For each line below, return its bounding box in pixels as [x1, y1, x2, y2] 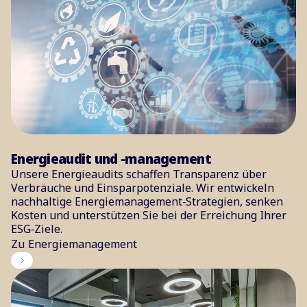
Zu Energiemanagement [11, 236, 137, 252]
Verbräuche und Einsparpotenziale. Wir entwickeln [11, 180, 274, 196]
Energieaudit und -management [11, 150, 211, 169]
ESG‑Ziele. [11, 221, 62, 237]
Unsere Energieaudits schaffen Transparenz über [11, 167, 267, 182]
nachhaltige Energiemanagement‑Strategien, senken [11, 194, 283, 210]
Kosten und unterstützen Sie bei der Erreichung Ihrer [11, 208, 286, 223]
